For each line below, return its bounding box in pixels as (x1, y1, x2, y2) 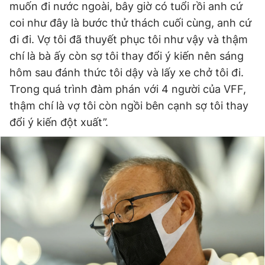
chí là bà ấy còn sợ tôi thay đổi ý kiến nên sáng (9, 50, 244, 62)
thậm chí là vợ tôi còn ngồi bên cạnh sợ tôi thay (9, 99, 248, 112)
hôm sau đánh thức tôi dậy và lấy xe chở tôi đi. (9, 66, 244, 79)
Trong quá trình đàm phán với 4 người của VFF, (9, 83, 246, 95)
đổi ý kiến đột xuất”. (9, 116, 108, 128)
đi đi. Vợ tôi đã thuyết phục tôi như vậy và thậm (9, 33, 248, 46)
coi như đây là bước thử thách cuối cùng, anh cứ (9, 17, 251, 29)
